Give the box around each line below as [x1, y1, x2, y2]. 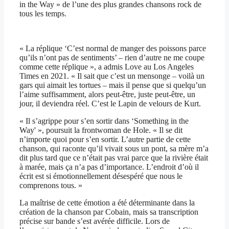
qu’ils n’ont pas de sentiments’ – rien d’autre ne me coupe [19, 53, 204, 62]
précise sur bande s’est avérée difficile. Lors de [19, 217, 170, 226]
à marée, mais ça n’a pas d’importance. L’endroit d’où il [19, 163, 199, 172]
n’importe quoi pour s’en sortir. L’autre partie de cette [19, 135, 191, 144]
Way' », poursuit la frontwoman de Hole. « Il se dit [19, 126, 182, 135]
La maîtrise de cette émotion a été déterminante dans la [19, 198, 195, 208]
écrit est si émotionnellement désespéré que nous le [19, 172, 182, 181]
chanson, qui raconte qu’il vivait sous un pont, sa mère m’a [19, 144, 209, 153]
